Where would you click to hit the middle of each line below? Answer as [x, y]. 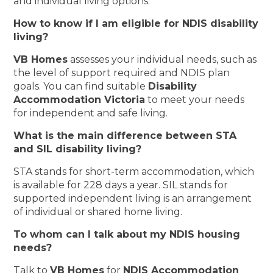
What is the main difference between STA [125, 135]
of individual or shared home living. [98, 211]
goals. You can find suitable [81, 86]
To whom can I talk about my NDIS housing [127, 234]
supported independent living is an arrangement [133, 198]
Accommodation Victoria [80, 99]
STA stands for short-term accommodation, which [134, 171]
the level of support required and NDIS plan [122, 73]
